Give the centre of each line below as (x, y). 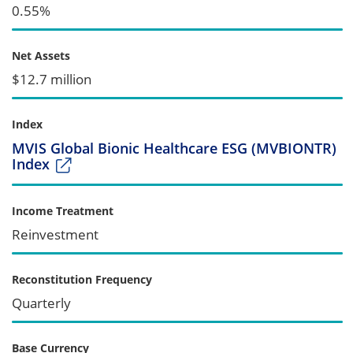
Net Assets (41, 55)
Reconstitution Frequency (82, 279)
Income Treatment (63, 210)
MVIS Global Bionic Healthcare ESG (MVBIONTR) (174, 148)
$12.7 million (52, 79)
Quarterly (41, 303)
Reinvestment (55, 234)
